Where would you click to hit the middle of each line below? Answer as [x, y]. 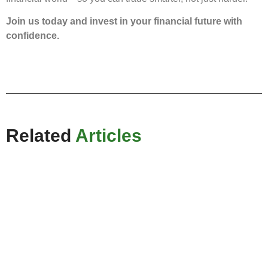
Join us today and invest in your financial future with [124, 21]
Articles [109, 136]
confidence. [33, 35]
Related [41, 136]
